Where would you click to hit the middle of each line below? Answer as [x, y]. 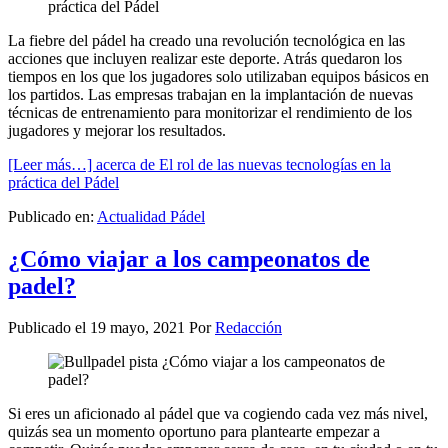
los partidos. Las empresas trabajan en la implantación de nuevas [210, 94]
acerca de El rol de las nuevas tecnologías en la [243, 164]
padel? [42, 285]
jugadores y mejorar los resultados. [117, 130]
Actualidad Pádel [151, 216]
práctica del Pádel [63, 182]
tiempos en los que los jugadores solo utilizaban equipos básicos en [218, 76]
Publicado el [49, 328]
